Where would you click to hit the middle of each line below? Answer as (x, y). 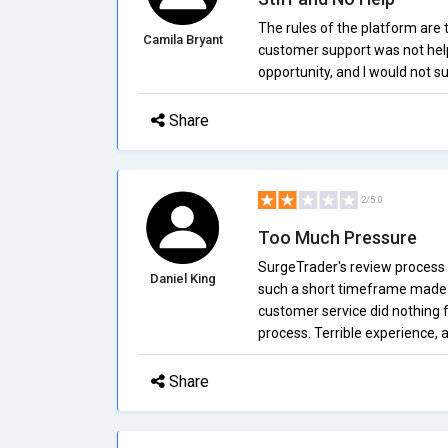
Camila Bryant (182, 39)
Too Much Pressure (337, 237)
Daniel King (182, 278)
